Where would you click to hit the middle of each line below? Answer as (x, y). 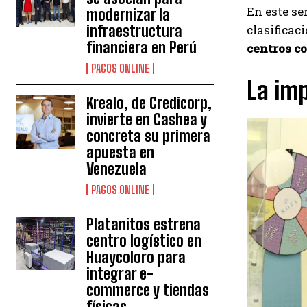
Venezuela (117, 169)
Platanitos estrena (144, 225)
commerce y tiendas (148, 291)
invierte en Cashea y (147, 120)
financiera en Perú (142, 48)
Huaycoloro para (136, 258)
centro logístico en (144, 241)
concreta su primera (149, 136)
